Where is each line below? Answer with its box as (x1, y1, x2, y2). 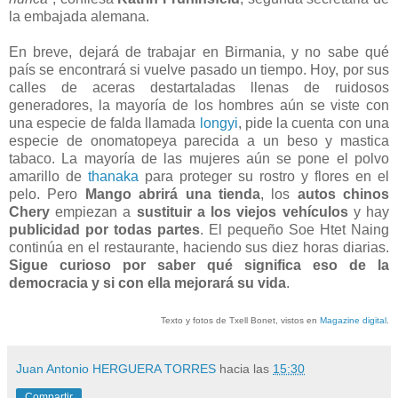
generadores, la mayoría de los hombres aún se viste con (9, 97, 389, 113)
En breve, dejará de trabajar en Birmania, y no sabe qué (9, 44, 389, 60)
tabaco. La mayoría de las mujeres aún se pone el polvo (9, 150, 389, 166)
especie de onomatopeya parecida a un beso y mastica (9, 132, 389, 148)
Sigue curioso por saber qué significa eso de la (9, 257, 389, 273)
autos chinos (297, 186, 389, 202)
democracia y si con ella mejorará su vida (9, 275, 286, 291)
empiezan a (50, 203, 137, 219)
